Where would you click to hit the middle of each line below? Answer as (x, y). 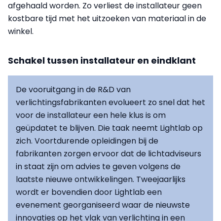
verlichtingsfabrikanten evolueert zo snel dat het (110, 102)
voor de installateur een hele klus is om (91, 115)
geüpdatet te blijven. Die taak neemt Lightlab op (109, 128)
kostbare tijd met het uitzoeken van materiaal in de (107, 18)
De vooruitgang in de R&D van (73, 89)
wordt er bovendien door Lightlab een (89, 192)
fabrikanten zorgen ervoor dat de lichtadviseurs (109, 153)
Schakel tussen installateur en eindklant (102, 60)
